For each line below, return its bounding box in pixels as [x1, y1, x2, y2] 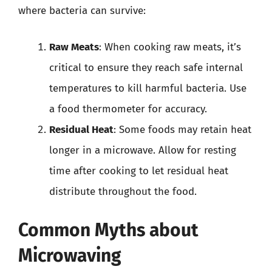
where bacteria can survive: [18, 4, 146, 17]
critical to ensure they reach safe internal [49, 61, 243, 74]
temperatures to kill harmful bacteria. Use [49, 81, 246, 95]
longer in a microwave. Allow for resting [49, 143, 236, 157]
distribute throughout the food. [49, 185, 197, 198]
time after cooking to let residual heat [49, 164, 228, 177]
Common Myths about [18, 219, 199, 241]
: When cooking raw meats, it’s [99, 40, 241, 53]
